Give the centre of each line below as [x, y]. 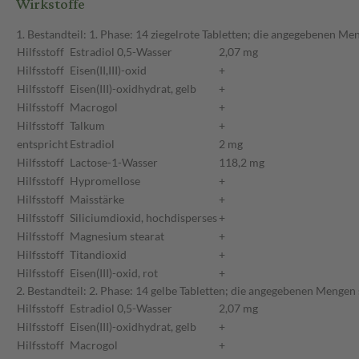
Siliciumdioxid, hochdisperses [143, 218]
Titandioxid [98, 255]
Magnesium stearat [117, 236]
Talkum [87, 126]
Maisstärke [97, 200]
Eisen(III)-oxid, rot [114, 273]
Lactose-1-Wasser [114, 163]
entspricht [42, 144]
